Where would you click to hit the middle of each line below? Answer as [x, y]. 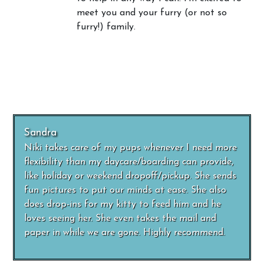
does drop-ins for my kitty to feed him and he [123, 204]
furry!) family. [106, 27]
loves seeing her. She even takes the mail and [121, 219]
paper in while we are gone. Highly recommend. [125, 233]
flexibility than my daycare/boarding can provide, [129, 162]
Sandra [41, 133]
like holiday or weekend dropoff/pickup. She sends [131, 176]
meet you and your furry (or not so [152, 13]
